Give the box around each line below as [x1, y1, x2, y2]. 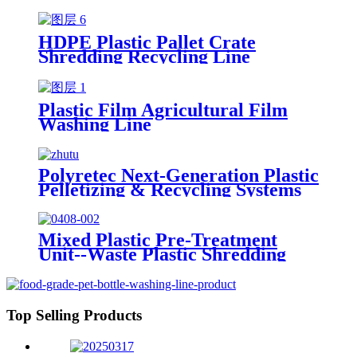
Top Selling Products [6, 307, 142, 324]
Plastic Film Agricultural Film [38, 99, 288, 120]
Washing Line [38, 113, 151, 135]
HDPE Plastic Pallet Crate [38, 31, 256, 53]
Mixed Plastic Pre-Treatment [38, 229, 277, 251]
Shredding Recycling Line [38, 45, 250, 67]
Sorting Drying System [38, 258, 224, 280]
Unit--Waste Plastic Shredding [38, 244, 286, 265]
